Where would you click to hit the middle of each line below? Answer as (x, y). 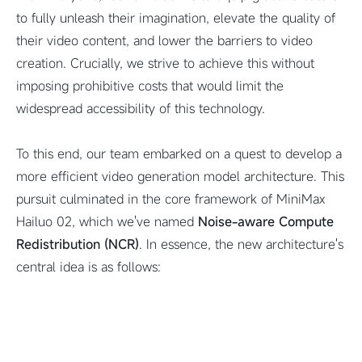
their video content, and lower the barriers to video (164, 40)
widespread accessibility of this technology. (141, 108)
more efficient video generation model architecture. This (180, 176)
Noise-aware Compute (266, 221)
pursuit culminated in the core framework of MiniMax (170, 199)
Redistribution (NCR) (78, 244)
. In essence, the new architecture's (241, 244)
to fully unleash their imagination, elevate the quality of (176, 18)
